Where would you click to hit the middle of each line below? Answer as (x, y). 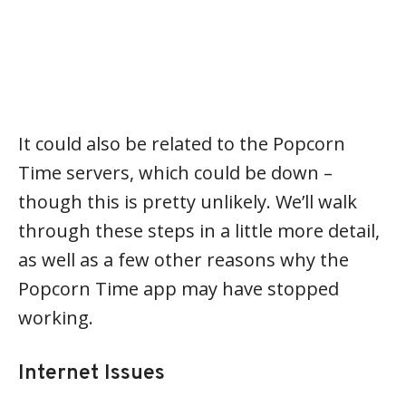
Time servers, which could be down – (175, 172)
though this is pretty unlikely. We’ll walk (188, 201)
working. (56, 317)
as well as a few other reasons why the (184, 259)
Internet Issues (92, 373)
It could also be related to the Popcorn (182, 143)
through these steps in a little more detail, (199, 230)
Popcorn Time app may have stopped (179, 288)
